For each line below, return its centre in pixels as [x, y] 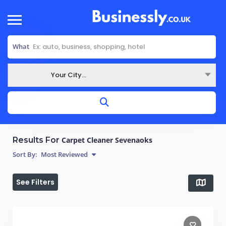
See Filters [35, 182]
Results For [37, 140]
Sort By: [25, 154]
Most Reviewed [64, 154]
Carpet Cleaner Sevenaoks [107, 140]
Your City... [69, 75]
